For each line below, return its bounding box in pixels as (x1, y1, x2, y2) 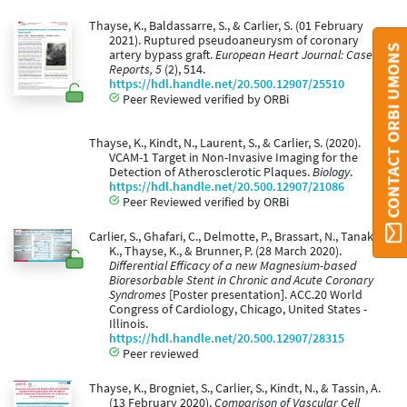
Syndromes (109, 286, 166, 303)
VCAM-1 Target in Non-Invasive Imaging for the (109, 149, 358, 165)
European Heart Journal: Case (215, 46, 372, 63)
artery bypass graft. (109, 46, 215, 63)
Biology (313, 164, 350, 180)
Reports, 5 (109, 61, 162, 77)
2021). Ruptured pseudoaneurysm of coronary (109, 32, 359, 48)
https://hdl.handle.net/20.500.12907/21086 (109, 178, 344, 194)
